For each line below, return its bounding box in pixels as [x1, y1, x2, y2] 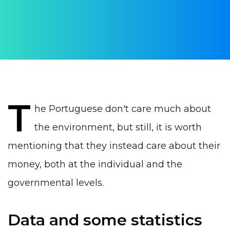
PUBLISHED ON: [8, 23, 66, 31]
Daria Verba [8, 2, 55, 12]
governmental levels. [8, 177, 104, 188]
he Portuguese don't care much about [34, 103, 212, 114]
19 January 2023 [8, 34, 74, 45]
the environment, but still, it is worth [34, 121, 202, 133]
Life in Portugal [8, 67, 71, 78]
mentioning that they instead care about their [8, 140, 220, 151]
